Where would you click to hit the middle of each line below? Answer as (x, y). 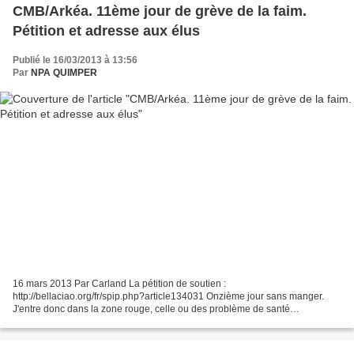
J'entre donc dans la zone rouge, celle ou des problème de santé (151, 309)
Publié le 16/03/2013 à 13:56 (75, 60)
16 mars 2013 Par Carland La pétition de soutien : (119, 284)
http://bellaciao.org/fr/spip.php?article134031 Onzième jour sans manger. (168, 297)
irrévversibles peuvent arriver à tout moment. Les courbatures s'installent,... (172, 322)
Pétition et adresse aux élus (106, 30)
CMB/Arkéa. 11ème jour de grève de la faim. (160, 11)
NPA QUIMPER (64, 72)
